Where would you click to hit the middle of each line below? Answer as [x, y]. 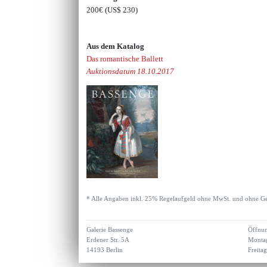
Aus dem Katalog [116, 46]
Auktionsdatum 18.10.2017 [131, 71]
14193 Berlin [105, 250]
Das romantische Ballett [125, 58]
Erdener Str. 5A [108, 240]
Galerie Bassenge [110, 229]
